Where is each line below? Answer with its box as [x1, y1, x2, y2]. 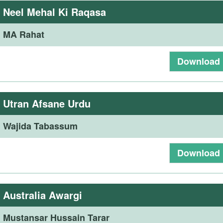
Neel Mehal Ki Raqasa [3, 4, 107, 19]
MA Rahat [3, 28, 45, 41]
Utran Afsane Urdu [3, 96, 91, 111]
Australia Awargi [3, 188, 83, 202]
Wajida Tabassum [3, 119, 78, 132]
